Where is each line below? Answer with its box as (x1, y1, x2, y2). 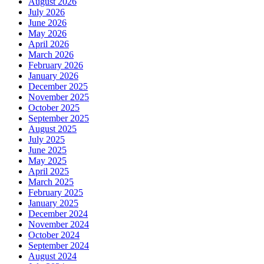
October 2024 (28, 229, 80, 240)
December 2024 (28, 208, 88, 219)
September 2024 (28, 240, 89, 250)
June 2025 (28, 144, 67, 155)
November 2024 (28, 219, 89, 229)
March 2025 (28, 176, 74, 187)
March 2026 (28, 49, 74, 60)
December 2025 (28, 81, 88, 91)
